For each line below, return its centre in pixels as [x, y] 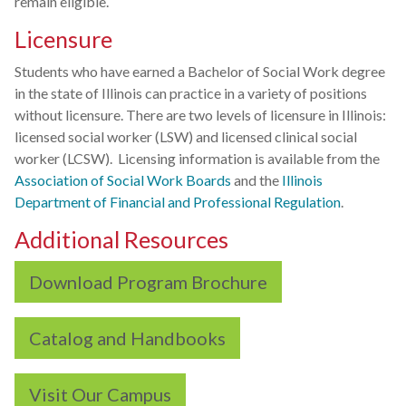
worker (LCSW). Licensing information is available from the [197, 158]
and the [256, 179]
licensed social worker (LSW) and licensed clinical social [186, 136]
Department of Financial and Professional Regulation [178, 201]
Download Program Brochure [148, 281]
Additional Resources [121, 239]
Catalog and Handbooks [127, 338]
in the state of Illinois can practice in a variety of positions [191, 92]
